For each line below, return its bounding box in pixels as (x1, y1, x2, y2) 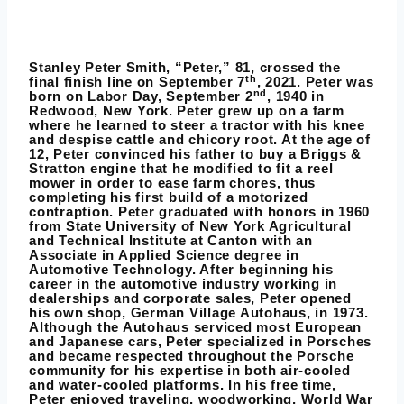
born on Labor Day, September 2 (29, 88, 253, 105)
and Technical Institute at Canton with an (29, 233, 313, 249)
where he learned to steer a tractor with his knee (29, 117, 365, 133)
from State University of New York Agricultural (29, 218, 352, 234)
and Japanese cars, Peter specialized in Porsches (29, 334, 372, 350)
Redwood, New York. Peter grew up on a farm (29, 103, 344, 119)
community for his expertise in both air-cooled (29, 363, 351, 379)
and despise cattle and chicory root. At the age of (29, 132, 371, 148)
